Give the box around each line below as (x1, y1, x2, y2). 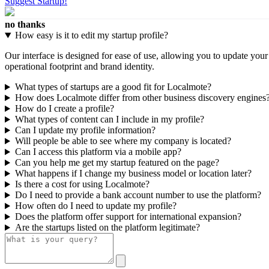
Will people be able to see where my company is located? (14, 136, 231, 147)
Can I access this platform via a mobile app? (14, 147, 181, 157)
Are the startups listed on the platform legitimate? (14, 222, 200, 233)
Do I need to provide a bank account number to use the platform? (14, 190, 261, 201)
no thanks (5, 19, 45, 30)
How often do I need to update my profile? (14, 201, 177, 211)
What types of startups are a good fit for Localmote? (14, 82, 211, 92)
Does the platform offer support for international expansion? (14, 211, 241, 222)
